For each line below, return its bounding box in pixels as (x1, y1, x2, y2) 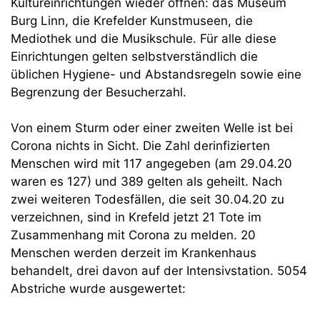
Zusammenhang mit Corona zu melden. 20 (11, 228, 256, 242)
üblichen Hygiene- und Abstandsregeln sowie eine (11, 66, 301, 81)
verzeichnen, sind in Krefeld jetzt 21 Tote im (11, 210, 261, 224)
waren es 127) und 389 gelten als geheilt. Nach (11, 174, 282, 189)
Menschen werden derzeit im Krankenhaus (11, 246, 256, 260)
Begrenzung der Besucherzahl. (11, 84, 186, 99)
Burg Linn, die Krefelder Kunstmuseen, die (11, 13, 253, 28)
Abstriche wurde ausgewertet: (11, 281, 186, 296)
